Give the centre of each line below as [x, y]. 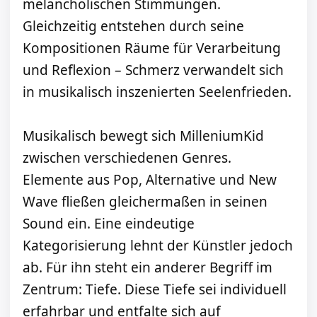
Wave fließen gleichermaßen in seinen [145, 202]
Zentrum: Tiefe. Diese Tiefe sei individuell [155, 290]
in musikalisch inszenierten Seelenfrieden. [157, 92]
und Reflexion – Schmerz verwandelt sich [153, 70]
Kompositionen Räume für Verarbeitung [152, 48]
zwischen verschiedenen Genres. [127, 158]
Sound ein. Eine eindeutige [109, 224]
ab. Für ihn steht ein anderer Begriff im [148, 268]
